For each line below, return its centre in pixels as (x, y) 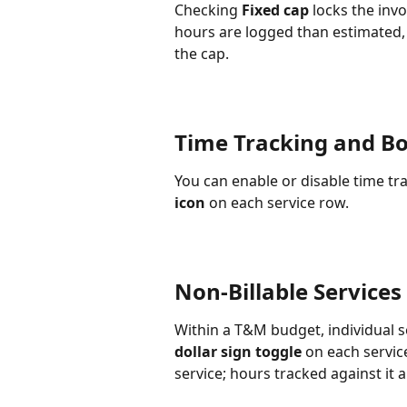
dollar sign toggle (238, 351)
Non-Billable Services (288, 291)
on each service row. (277, 202)
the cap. (202, 53)
